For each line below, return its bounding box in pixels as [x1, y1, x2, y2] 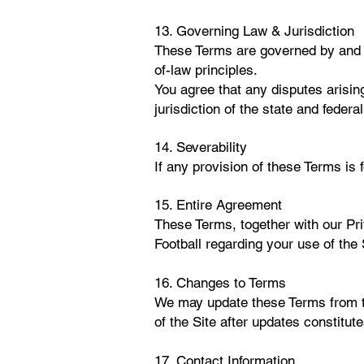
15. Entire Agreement [154, 197, 282, 213]
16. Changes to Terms [154, 275, 286, 291]
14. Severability [154, 139, 247, 155]
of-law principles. [154, 62, 258, 78]
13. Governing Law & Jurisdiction [154, 23, 354, 39]
